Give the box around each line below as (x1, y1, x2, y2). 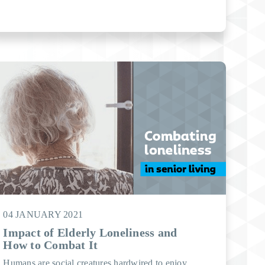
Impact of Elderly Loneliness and (3, 226, 177, 239)
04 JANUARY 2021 (3, 209, 83, 219)
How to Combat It (3, 238, 98, 251)
